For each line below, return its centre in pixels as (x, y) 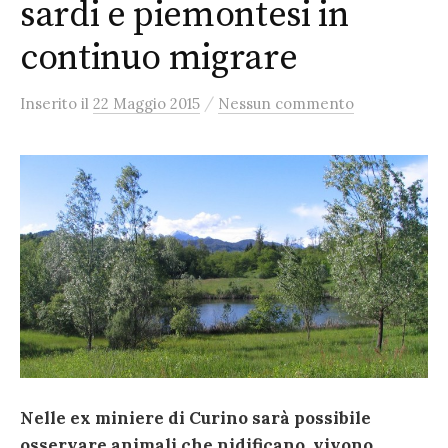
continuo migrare (159, 58)
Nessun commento (286, 103)
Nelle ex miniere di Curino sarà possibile (195, 418)
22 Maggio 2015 (146, 103)
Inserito (50, 103)
